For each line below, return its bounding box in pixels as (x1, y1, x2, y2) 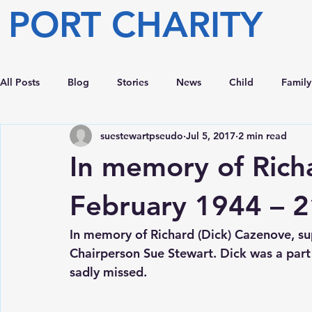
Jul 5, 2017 (186, 129, 235, 142)
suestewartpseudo (100, 129, 183, 142)
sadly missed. (70, 264, 147, 280)
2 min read (238, 129, 287, 142)
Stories (117, 75, 148, 88)
